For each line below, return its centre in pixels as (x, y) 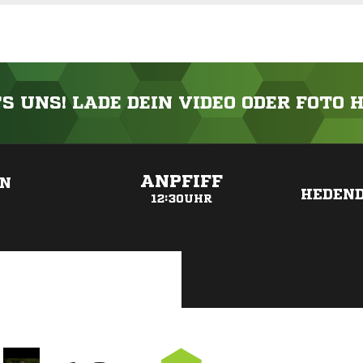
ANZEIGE (181, 152)
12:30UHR (181, 199)
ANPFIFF (181, 182)
